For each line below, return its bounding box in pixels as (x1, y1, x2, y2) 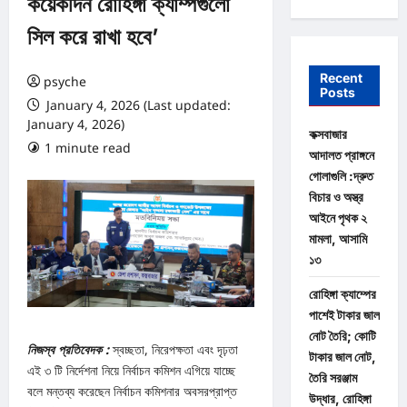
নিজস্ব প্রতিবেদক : (27, 341, 113, 359)
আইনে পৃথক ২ (308, 209, 367, 225)
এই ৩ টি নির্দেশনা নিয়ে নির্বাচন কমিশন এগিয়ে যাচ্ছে (27, 362, 235, 380)
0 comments (163, 139, 237, 156)
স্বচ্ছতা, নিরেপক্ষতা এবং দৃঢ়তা (113, 341, 238, 359)
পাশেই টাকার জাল (308, 306, 380, 323)
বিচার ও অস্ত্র (308, 188, 363, 204)
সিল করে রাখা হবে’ (27, 24, 158, 50)
